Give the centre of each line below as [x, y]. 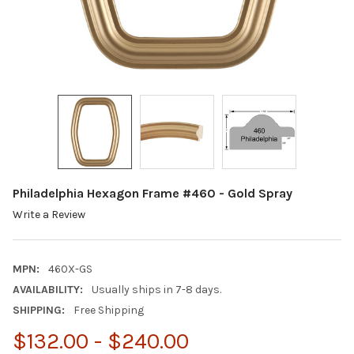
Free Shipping [108, 311]
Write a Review [49, 215]
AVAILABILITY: [48, 290]
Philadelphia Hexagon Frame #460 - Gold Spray [153, 193]
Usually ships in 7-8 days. [156, 290]
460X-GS [70, 269]
